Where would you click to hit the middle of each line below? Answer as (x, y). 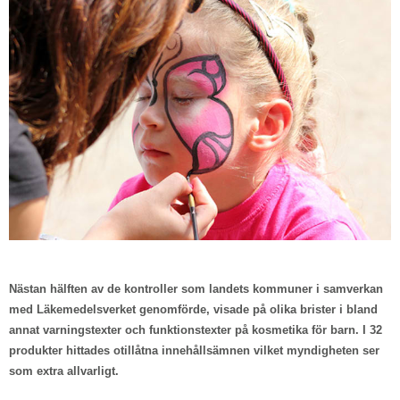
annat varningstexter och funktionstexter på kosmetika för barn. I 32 (196, 330)
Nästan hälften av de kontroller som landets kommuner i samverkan (196, 289)
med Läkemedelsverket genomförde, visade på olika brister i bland (193, 310)
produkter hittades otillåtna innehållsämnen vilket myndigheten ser (194, 351)
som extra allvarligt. (64, 371)
